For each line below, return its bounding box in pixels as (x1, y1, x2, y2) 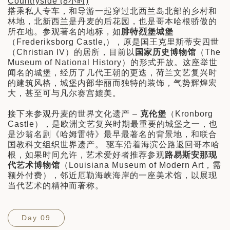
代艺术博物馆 (8, 161, 60, 170)
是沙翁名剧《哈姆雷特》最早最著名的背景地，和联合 (8, 130, 217, 139)
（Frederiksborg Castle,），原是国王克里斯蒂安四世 (8, 37, 219, 47)
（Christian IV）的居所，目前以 (8, 48, 135, 57)
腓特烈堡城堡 (121, 27, 174, 36)
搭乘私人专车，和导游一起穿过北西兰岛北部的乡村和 (8, 7, 217, 16)
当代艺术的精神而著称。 (8, 181, 104, 190)
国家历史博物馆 (135, 48, 196, 57)
